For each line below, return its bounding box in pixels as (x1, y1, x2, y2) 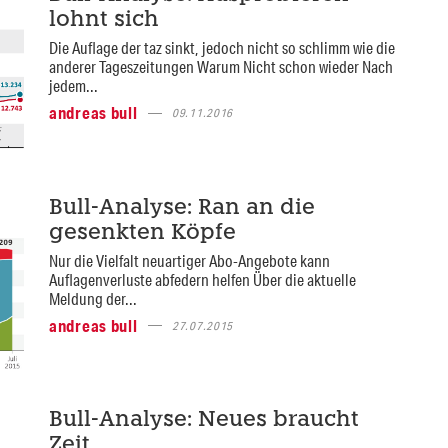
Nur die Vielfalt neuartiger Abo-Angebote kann (48, 249, 330, 271)
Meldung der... (48, 287, 137, 309)
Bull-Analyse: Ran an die (48, 197, 315, 219)
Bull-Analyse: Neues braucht (48, 410, 359, 432)
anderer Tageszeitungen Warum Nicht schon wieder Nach (48, 56, 393, 78)
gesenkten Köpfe (48, 222, 236, 244)
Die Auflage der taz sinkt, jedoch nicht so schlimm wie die (48, 37, 395, 59)
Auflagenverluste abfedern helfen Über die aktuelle (48, 268, 356, 290)
